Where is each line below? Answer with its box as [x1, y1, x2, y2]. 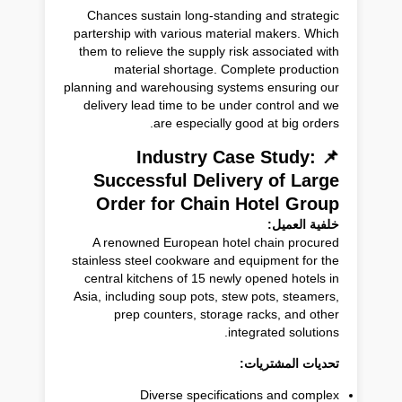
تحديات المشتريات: [240, 355, 339, 371]
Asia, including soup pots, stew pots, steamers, [74, 288, 339, 303]
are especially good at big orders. [153, 115, 339, 130]
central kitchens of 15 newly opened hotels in [84, 270, 339, 285]
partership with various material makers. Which [74, 25, 339, 40]
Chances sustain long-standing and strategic [87, 7, 339, 22]
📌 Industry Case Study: [136, 146, 316, 167]
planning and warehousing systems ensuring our [64, 79, 339, 94]
